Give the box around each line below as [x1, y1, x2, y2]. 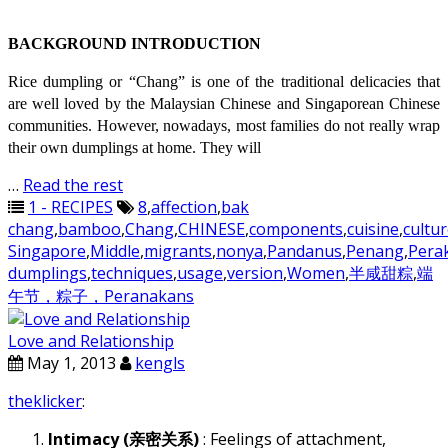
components [249, 218, 343, 241]
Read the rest [23, 174, 123, 197]
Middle [90, 240, 140, 263]
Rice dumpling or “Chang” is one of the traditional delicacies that [8, 73, 440, 91]
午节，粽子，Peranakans [8, 285, 194, 308]
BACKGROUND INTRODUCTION [8, 35, 261, 53]
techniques [91, 262, 173, 285]
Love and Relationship [8, 330, 174, 353]
